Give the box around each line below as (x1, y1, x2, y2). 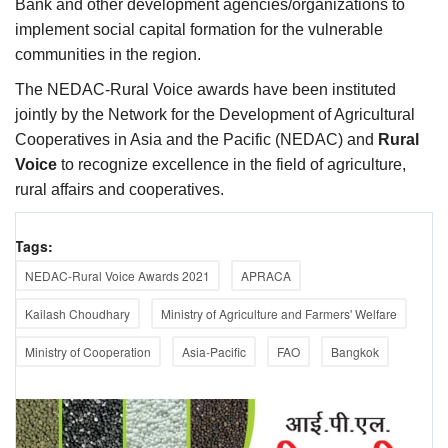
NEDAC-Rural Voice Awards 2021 (25, 266, 210, 284)
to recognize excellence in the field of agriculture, (57, 155, 406, 173)
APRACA (241, 266, 291, 284)
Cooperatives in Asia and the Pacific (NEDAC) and (15, 130, 378, 148)
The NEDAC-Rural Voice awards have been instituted (15, 80, 396, 98)
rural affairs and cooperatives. (15, 180, 224, 198)
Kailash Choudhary (25, 304, 130, 322)
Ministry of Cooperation (25, 342, 151, 360)
